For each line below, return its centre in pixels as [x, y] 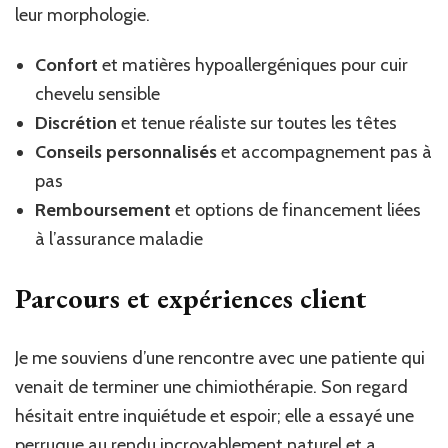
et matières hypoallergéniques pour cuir [253, 64]
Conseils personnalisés [126, 151]
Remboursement [103, 209]
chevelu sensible [97, 93]
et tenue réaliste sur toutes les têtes [257, 122]
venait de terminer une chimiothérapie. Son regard [211, 386]
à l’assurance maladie [119, 238]
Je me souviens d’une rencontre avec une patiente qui [220, 357]
